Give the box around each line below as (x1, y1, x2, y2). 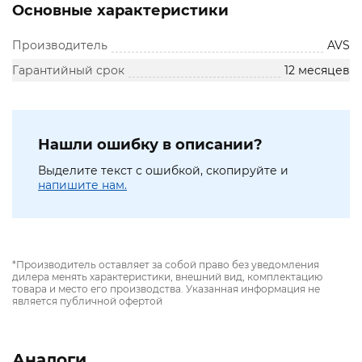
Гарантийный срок (12, 63, 124, 78)
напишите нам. (38, 178, 127, 193)
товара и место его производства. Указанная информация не (12, 283, 320, 296)
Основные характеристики (12, 2, 229, 20)
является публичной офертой (12, 295, 162, 308)
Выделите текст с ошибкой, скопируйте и (38, 163, 288, 179)
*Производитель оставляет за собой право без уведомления (12, 259, 319, 271)
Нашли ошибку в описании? (38, 136, 263, 154)
